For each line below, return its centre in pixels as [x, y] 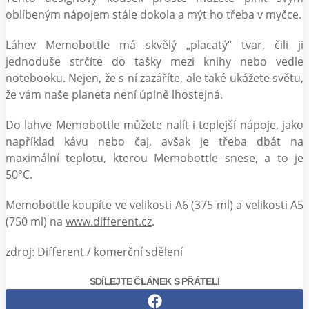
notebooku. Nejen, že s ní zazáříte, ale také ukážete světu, [154, 78]
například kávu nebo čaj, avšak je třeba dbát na [154, 141]
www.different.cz [109, 221]
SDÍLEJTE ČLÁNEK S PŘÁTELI [154, 281]
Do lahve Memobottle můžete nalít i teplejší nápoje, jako [154, 124]
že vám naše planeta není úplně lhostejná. [114, 94]
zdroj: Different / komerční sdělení [94, 251]
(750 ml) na [36, 221]
